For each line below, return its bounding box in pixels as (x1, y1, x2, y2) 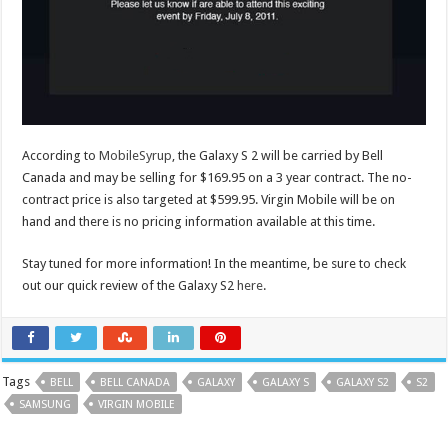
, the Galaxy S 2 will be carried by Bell (172, 148, 384, 163)
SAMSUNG (19, 398, 72, 411)
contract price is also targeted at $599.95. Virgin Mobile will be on (22, 192, 396, 207)
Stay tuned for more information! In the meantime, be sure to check (22, 256, 407, 271)
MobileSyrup (99, 148, 173, 163)
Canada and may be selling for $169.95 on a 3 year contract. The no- (22, 170, 413, 185)
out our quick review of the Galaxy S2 (22, 278, 238, 293)
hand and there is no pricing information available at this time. (22, 214, 376, 229)
